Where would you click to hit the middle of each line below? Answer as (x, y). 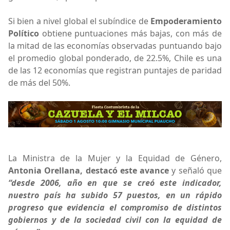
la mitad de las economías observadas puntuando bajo (115, 45)
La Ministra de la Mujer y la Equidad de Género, (115, 158)
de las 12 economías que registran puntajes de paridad (115, 70)
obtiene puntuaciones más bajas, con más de (130, 33)
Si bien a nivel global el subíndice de (79, 21)
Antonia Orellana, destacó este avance (89, 171)
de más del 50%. (39, 82)
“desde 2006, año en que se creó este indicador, (115, 183)
